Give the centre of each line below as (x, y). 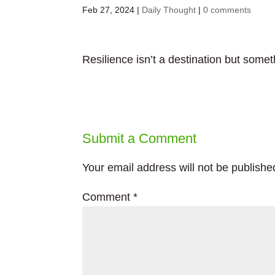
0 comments (227, 10)
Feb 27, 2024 (109, 10)
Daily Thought (169, 10)
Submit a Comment (140, 138)
